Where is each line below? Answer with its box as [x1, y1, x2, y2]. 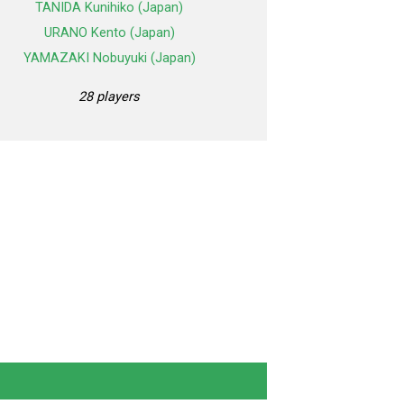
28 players [78, 88, 140, 106]
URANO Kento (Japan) [43, 24, 175, 41]
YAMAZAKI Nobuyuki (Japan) [23, 50, 196, 67]
